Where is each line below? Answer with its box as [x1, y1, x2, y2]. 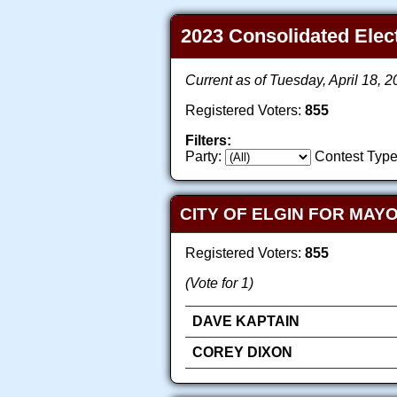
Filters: [185, 133, 231, 149]
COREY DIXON [192, 344, 292, 360]
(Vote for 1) [185, 275, 253, 291]
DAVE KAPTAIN [192, 313, 300, 329]
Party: [185, 149, 222, 165]
